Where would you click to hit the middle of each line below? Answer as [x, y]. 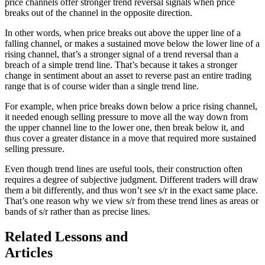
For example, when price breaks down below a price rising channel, [131, 106]
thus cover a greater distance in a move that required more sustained [130, 138]
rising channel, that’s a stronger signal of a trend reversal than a [122, 54]
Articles [29, 252]
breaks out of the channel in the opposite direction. [98, 12]
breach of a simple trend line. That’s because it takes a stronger [121, 64]
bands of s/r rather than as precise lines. [77, 211]
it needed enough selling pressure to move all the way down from [126, 117]
